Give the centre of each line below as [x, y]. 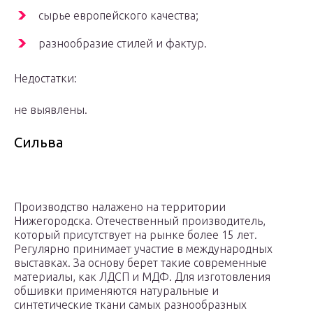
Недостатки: [45, 79]
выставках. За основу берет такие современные [140, 263]
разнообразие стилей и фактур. [123, 44]
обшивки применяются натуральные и [116, 291]
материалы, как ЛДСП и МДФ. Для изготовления [142, 277]
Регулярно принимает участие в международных [143, 249]
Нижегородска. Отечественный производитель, [140, 221]
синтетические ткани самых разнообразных [130, 305]
